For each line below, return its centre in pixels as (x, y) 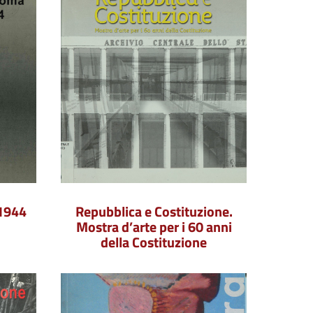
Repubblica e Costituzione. (154, 211)
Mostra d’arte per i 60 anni (154, 227)
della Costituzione (154, 242)
